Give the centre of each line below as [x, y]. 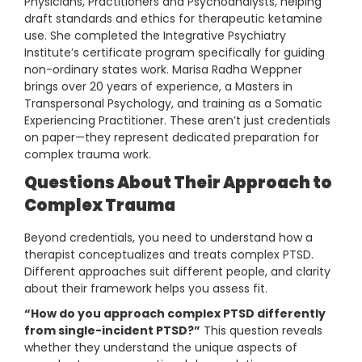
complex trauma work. [88, 155]
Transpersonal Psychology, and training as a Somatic [173, 104]
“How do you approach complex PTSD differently [175, 314]
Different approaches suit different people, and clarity [177, 272]
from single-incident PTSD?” [112, 331]
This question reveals [261, 331]
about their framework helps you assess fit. [146, 289]
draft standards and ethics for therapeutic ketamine [173, 19]
